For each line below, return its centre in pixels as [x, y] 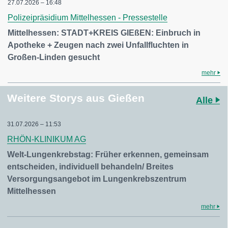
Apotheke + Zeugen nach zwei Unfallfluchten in [98, 45]
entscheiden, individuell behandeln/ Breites [90, 167]
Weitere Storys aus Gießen [76, 98]
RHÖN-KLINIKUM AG [47, 139]
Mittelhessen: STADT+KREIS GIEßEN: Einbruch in [104, 33]
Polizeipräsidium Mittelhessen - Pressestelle [88, 18]
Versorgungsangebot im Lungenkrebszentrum [97, 179]
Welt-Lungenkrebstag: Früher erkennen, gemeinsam [108, 154]
